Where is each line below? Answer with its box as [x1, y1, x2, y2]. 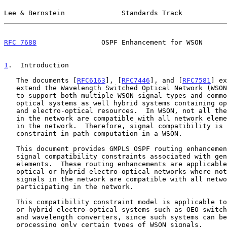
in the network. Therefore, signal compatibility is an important [4, 122, 16, 130]
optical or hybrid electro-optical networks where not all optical [4, 167, 16, 175]
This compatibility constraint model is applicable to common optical [4, 198, 16, 206]
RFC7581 [182, 76, 211, 84]
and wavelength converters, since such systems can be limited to [4, 213, 16, 221]
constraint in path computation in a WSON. [4, 129, 16, 137]
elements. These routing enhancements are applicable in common [4, 160, 16, 168]
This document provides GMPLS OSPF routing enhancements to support [4, 144, 16, 153]
